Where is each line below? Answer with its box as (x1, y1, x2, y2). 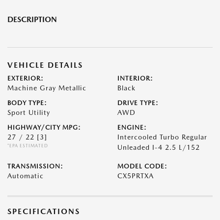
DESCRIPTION (7, 15, 57, 25)
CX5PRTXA (117, 172, 154, 180)
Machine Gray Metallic (7, 84, 86, 92)
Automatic (7, 172, 44, 180)
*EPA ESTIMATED (7, 143, 48, 149)
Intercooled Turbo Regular (117, 133, 207, 141)
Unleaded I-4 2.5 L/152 (117, 143, 200, 152)
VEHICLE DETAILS (7, 60, 83, 70)
